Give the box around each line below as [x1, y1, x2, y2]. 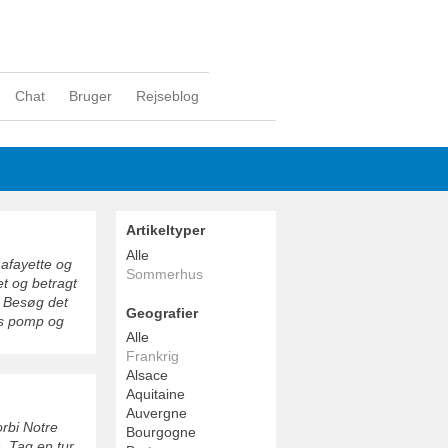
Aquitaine [126, 386, 185, 403]
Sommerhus [126, 265, 203, 282]
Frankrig [126, 348, 179, 365]
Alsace [126, 367, 168, 384]
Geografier [126, 304, 198, 321]
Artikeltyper [126, 222, 205, 238]
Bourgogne [126, 424, 196, 441]
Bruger [69, 88, 112, 104]
